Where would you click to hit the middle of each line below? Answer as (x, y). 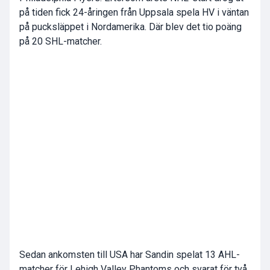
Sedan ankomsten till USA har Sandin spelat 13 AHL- (130, 255)
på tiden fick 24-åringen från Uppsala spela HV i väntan (134, 13)
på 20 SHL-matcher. (61, 42)
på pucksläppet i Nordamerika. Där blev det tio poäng (130, 27)
